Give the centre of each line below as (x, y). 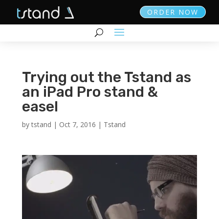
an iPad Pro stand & (90, 92)
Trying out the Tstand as (106, 77)
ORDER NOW (173, 12)
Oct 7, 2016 (77, 124)
